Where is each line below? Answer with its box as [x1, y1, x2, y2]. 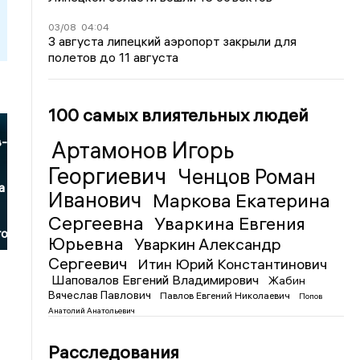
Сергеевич [48, 252, 132, 273]
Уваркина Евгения [154, 211, 306, 235]
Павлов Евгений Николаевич [160, 288, 293, 301]
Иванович [48, 186, 147, 213]
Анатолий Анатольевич [48, 305, 136, 316]
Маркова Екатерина [153, 187, 331, 212]
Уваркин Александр [134, 233, 282, 254]
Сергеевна [48, 210, 149, 235]
